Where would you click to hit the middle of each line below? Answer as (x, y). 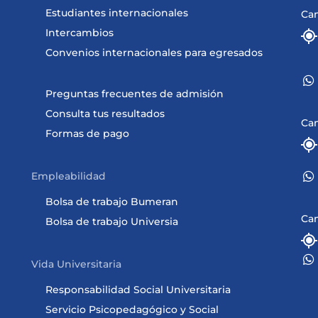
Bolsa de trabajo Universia (111, 221)
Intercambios (79, 33)
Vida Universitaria (76, 264)
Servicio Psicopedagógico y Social (132, 309)
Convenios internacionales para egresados (154, 53)
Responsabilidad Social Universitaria (138, 290)
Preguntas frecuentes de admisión (134, 94)
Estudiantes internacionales (116, 13)
